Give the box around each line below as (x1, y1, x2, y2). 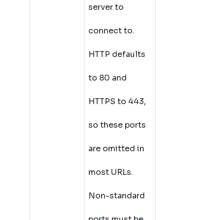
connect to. (88, 26, 135, 36)
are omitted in (88, 143, 144, 154)
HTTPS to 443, (88, 96, 146, 107)
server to (88, 2, 124, 12)
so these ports (88, 120, 146, 130)
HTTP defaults (88, 49, 145, 59)
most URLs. (88, 167, 133, 177)
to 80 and (88, 73, 127, 83)
